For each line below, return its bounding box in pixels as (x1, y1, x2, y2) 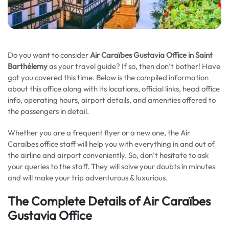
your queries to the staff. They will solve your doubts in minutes (8, 162, 215, 171)
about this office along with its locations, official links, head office (8, 84, 220, 94)
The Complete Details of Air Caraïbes (8, 193, 211, 209)
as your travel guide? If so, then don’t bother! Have (48, 61, 220, 71)
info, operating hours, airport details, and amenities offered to (8, 95, 216, 105)
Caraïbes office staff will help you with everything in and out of (8, 139, 215, 149)
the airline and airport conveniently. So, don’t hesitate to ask (8, 150, 209, 160)
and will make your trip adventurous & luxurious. (8, 173, 168, 182)
